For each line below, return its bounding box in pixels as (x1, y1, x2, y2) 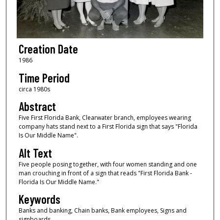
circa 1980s (18, 84, 50, 93)
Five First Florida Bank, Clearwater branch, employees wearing (18, 113, 191, 122)
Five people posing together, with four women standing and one (18, 160, 197, 168)
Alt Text (18, 145, 52, 160)
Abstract (18, 99, 56, 114)
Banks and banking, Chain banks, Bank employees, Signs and (18, 206, 187, 215)
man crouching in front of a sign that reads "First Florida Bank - (18, 168, 192, 177)
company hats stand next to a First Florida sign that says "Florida (18, 122, 197, 131)
